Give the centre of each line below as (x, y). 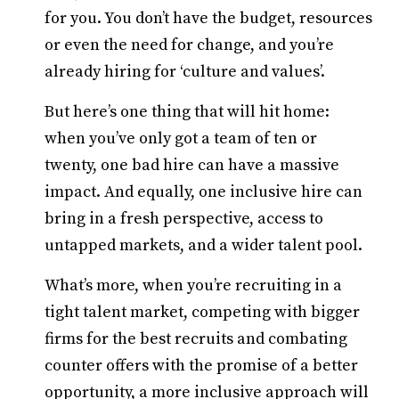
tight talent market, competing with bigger (202, 312)
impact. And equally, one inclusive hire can (204, 192)
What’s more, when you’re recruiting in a (193, 285)
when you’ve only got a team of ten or (181, 138)
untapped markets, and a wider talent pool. (204, 245)
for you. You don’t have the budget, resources (208, 18)
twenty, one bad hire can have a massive (192, 165)
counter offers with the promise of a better (201, 366)
